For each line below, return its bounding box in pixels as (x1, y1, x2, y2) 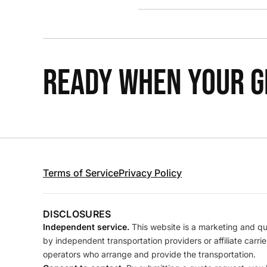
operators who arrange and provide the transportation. (43, 249, 256, 259)
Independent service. (43, 222, 129, 232)
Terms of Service (43, 167, 119, 179)
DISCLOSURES (43, 208, 111, 220)
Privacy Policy (119, 167, 182, 179)
